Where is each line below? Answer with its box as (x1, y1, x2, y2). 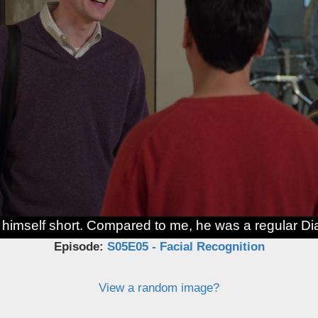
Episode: (53, 240, 107, 254)
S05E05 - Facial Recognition (106, 240, 265, 254)
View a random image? (99, 281, 219, 295)
